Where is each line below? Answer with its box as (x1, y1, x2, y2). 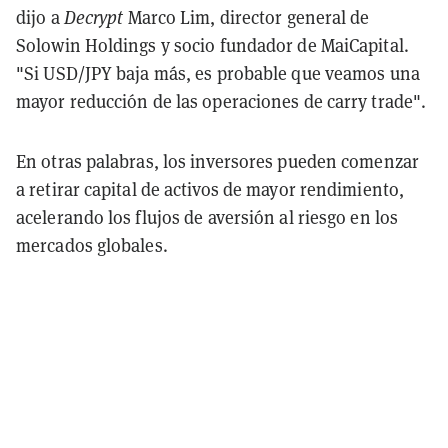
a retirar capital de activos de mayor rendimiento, (16, 178, 405, 202)
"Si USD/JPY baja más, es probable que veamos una (16, 62, 420, 86)
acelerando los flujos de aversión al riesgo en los (16, 206, 399, 230)
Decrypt (63, 6, 124, 30)
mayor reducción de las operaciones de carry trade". (16, 90, 427, 114)
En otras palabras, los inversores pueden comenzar (16, 150, 419, 174)
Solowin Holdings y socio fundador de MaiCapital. (16, 34, 409, 58)
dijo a (16, 6, 64, 30)
